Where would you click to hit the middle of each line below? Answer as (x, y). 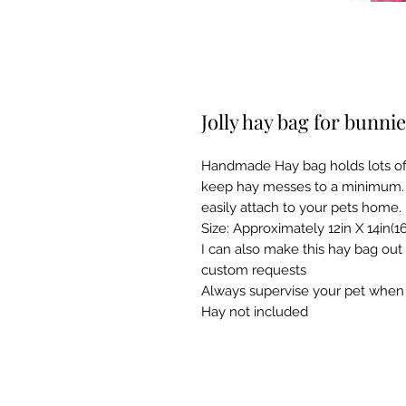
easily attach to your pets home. (301, 208)
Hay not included (255, 312)
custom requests (254, 270)
